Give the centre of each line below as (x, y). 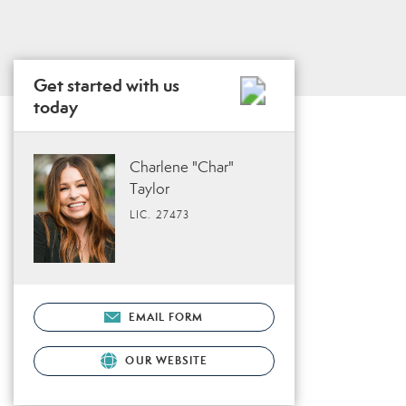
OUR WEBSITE (165, 360)
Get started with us (106, 85)
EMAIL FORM (166, 316)
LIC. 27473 (159, 215)
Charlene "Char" (182, 167)
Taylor (150, 189)
